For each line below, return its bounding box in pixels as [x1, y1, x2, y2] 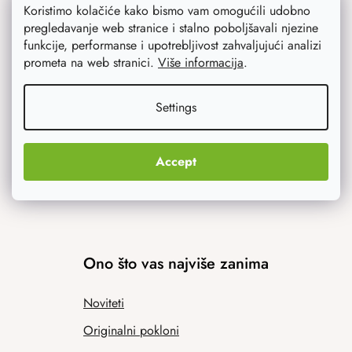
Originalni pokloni [83, 321, 179, 340]
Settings [156, 98, 196, 116]
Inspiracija [120, 100, 174, 119]
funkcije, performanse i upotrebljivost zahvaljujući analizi [24, 36, 321, 54]
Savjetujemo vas [120, 31, 232, 54]
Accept [156, 152, 196, 170]
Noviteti [83, 294, 124, 313]
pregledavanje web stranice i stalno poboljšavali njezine [24, 19, 318, 37]
